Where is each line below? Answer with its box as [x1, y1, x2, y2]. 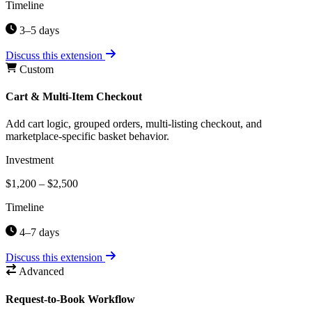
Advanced [19, 265, 64, 278]
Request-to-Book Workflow [6, 292, 135, 305]
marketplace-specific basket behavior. [6, 130, 169, 143]
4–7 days [17, 226, 59, 239]
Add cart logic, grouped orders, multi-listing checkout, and [6, 118, 262, 130]
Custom [19, 63, 54, 75]
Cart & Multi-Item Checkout [6, 91, 142, 103]
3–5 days [17, 24, 59, 36]
